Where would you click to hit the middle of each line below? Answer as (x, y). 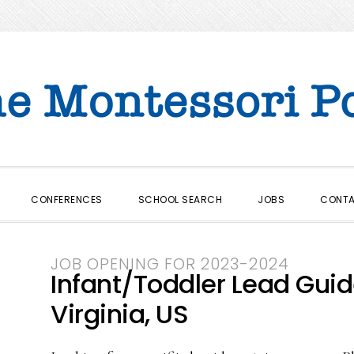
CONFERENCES (67, 200)
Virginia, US (119, 314)
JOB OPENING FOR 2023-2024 (170, 264)
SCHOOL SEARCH (180, 200)
